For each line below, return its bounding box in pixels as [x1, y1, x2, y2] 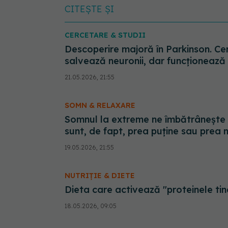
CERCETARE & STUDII [65, 30, 146, 40]
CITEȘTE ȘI [65, 3, 114, 15]
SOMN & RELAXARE [65, 100, 135, 110]
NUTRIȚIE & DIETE [65, 170, 135, 180]
